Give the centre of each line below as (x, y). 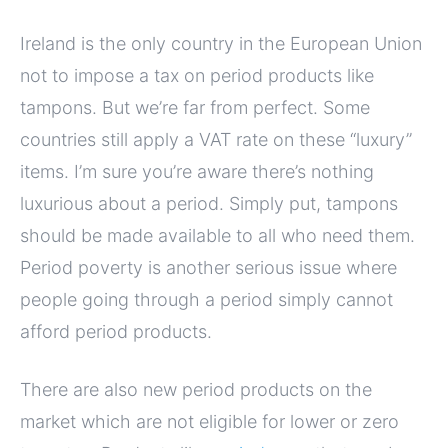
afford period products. (116, 332)
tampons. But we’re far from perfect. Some (195, 108)
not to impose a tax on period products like (197, 76)
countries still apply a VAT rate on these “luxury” (216, 140)
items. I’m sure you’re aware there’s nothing (197, 172)
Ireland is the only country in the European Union (221, 44)
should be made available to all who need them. (217, 236)
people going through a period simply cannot (206, 300)
